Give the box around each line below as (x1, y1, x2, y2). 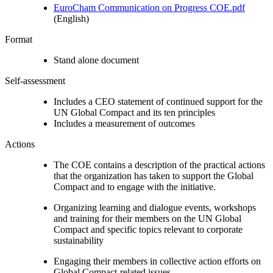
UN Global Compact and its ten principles (54, 107, 215, 118)
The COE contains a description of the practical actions (54, 159, 265, 170)
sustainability (54, 235, 104, 246)
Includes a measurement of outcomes (54, 118, 195, 129)
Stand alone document (54, 54, 139, 65)
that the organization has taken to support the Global (54, 170, 253, 181)
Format (5, 34, 32, 44)
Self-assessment (5, 75, 65, 86)
